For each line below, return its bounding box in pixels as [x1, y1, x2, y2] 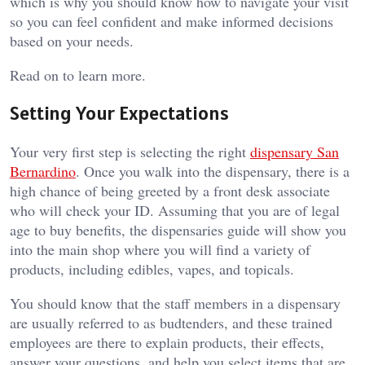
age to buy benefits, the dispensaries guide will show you [10, 220, 346, 240]
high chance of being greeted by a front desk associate [10, 181, 330, 201]
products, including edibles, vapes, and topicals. [10, 259, 294, 279]
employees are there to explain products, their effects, [10, 332, 324, 353]
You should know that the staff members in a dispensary [10, 293, 341, 314]
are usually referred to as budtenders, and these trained [10, 313, 332, 333]
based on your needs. [10, 30, 134, 51]
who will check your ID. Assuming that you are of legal [10, 200, 340, 221]
